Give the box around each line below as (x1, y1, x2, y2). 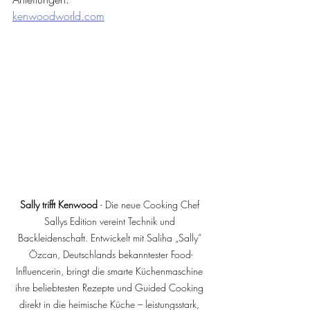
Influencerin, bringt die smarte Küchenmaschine (16, 264, 206, 277)
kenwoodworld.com (12, 8, 104, 24)
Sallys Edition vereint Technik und (44, 214, 178, 228)
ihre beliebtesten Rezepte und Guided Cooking (15, 280, 206, 294)
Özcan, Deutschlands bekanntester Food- (28, 247, 193, 261)
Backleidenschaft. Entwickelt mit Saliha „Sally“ (17, 230, 204, 244)
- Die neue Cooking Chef (100, 197, 202, 211)
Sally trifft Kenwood (19, 197, 100, 211)
